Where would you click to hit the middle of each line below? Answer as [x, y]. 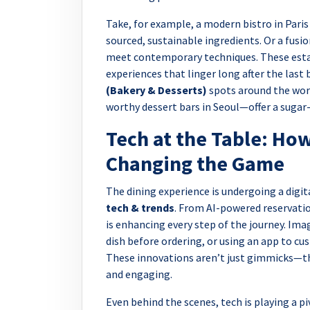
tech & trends [140, 207]
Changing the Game [195, 163]
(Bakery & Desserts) [156, 90]
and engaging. [139, 274]
